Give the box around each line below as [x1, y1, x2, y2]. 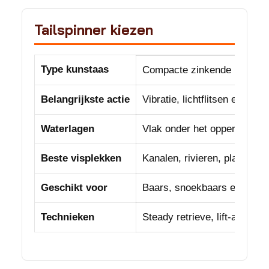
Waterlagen [41, 123, 94, 134]
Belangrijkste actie [41, 94, 130, 105]
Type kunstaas [41, 64, 109, 75]
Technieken [41, 211, 94, 223]
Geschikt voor [41, 182, 107, 193]
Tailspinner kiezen [34, 21, 153, 38]
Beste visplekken [41, 153, 121, 164]
